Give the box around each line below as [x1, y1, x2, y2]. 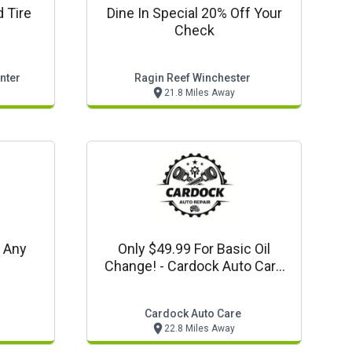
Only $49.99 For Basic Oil [118, 240, 270, 257]
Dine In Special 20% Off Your [106, 5, 282, 21]
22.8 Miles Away [163, 323, 235, 334]
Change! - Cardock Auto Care [104, 258, 284, 274]
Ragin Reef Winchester [134, 71, 251, 84]
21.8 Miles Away [163, 87, 235, 98]
